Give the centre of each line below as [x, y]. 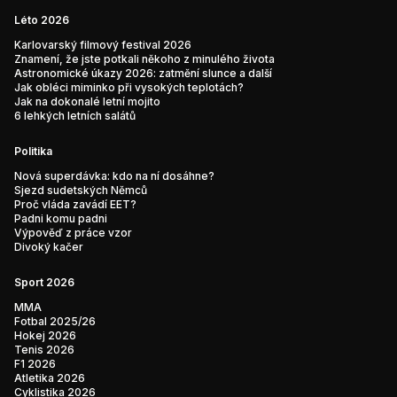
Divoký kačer [49, 247]
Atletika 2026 [50, 378]
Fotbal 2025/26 [55, 321]
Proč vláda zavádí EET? [75, 204]
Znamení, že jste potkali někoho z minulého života [144, 59]
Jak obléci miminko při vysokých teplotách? [129, 87]
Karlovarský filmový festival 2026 [103, 45]
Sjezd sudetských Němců [81, 190]
